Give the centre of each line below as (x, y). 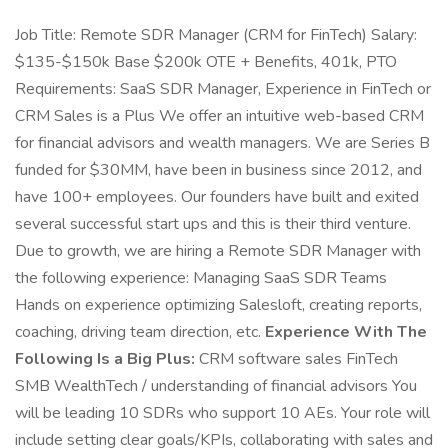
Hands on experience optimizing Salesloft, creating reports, (218, 305)
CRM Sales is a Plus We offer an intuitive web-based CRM (219, 116)
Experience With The (346, 332)
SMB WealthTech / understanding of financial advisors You (216, 386)
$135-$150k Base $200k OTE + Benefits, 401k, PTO (206, 62)
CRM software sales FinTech (296, 359)
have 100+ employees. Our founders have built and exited (217, 197)
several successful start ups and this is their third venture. (213, 224)
